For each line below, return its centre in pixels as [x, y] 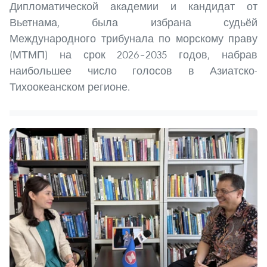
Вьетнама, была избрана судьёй [133, 23]
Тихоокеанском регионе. [70, 87]
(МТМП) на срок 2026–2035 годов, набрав [133, 55]
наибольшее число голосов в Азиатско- [133, 71]
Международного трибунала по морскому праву [133, 39]
